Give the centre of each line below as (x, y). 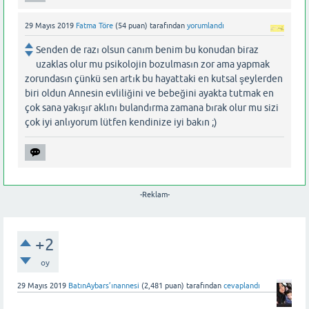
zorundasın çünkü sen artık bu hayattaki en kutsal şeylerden (154, 79)
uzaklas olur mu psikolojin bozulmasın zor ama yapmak (153, 64)
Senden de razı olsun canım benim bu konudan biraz (147, 50)
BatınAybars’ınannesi (104, 286)
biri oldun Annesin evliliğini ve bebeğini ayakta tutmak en (149, 93)
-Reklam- (154, 195)
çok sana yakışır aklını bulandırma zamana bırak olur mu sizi (152, 108)
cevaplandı (242, 286)
